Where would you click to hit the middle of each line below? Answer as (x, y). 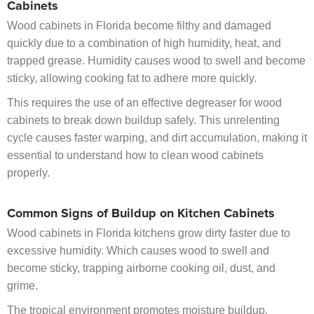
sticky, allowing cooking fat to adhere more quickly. (132, 78)
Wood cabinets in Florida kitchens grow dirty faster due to (149, 233)
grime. (22, 286)
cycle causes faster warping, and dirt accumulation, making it (157, 138)
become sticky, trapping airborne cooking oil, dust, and (141, 268)
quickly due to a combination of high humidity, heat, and (144, 43)
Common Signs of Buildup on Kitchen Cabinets (141, 214)
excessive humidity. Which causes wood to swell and (138, 251)
